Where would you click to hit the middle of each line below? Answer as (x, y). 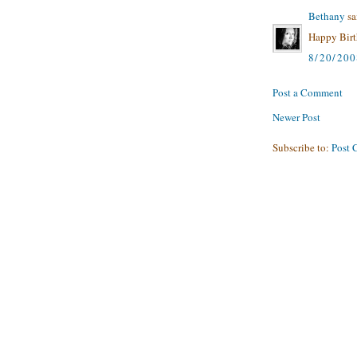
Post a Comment (308, 92)
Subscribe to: (302, 147)
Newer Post (296, 117)
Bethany (327, 16)
